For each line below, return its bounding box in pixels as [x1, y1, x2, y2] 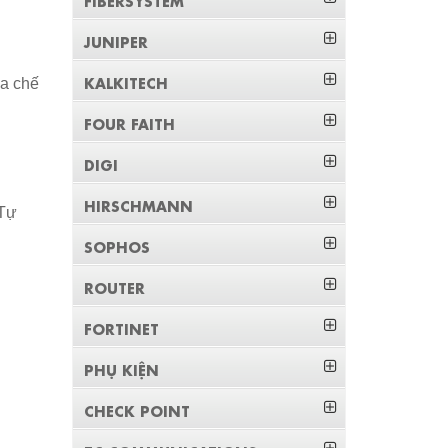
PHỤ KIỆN [84, 359, 160, 379]
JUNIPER [84, 31, 149, 51]
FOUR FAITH [84, 113, 176, 133]
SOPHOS [84, 236, 151, 256]
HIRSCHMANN [84, 195, 194, 215]
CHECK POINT [84, 400, 191, 420]
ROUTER [84, 277, 146, 297]
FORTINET [84, 318, 160, 338]
